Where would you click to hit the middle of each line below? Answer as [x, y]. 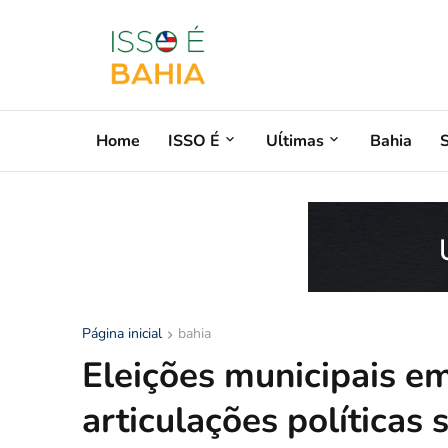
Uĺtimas [295, 140]
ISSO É [194, 140]
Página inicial [122, 333]
